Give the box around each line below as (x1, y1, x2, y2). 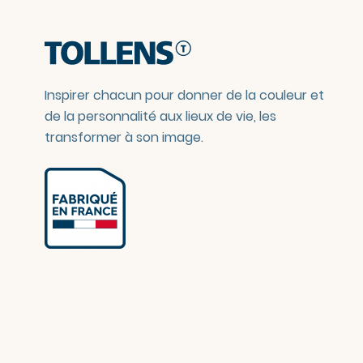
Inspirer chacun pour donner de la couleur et (44, 86, 324, 105)
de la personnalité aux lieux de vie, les (44, 107, 276, 126)
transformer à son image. (44, 128, 203, 147)
